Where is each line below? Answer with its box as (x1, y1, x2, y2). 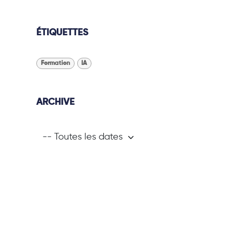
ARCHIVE (36, 98, 75, 107)
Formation (40, 60, 70, 67)
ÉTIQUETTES (36, 28, 88, 37)
